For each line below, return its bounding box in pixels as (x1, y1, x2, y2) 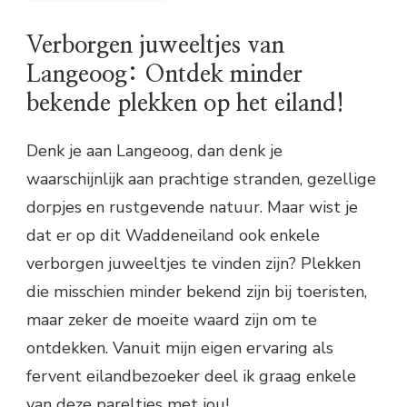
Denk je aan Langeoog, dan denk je (26, 140, 283, 163)
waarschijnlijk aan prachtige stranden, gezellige (26, 168, 376, 191)
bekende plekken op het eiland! (26, 91, 344, 115)
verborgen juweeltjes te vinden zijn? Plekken (26, 253, 361, 275)
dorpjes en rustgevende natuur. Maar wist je (26, 196, 358, 219)
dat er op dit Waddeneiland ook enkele (26, 224, 320, 247)
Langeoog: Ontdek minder (26, 62, 303, 86)
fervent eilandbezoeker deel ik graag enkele (26, 365, 356, 388)
